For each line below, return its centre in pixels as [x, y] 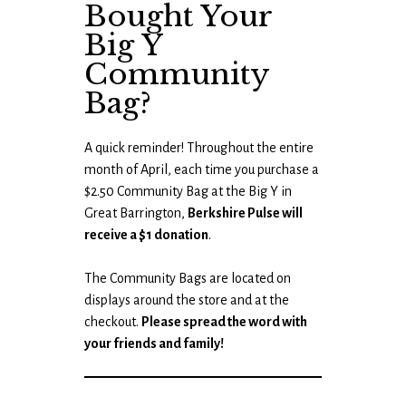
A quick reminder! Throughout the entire [199, 148]
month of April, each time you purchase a [202, 170]
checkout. [113, 322]
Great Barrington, [136, 213]
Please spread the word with [225, 322]
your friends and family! [155, 344]
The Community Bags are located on [188, 279]
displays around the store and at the [187, 300]
